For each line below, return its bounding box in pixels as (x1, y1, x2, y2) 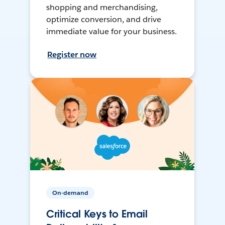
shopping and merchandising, (46, 2, 158, 13)
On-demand (52, 188, 89, 197)
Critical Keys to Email (46, 207, 148, 221)
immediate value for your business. (46, 26, 177, 37)
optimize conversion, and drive (46, 14, 161, 25)
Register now (47, 49, 97, 60)
